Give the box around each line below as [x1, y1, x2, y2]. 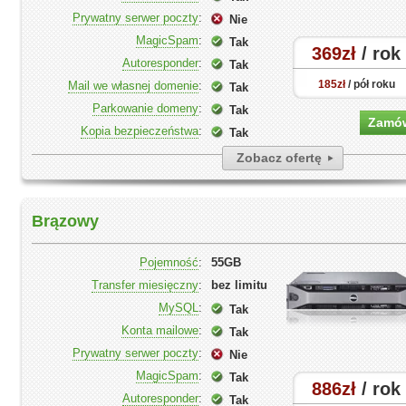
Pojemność [140, 256, 198, 269]
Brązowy [32, 212, 99, 230]
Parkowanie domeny [92, 101, 198, 115]
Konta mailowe [121, 324, 198, 337]
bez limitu [211, 278, 267, 292]
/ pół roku [344, 78, 395, 91]
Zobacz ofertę [237, 150, 322, 165]
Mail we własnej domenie [68, 79, 198, 92]
